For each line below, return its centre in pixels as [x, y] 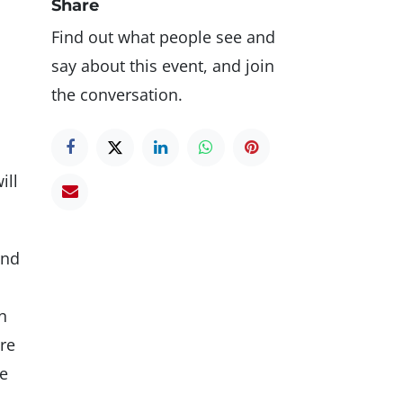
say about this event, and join [163, 66]
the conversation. [117, 95]
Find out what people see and [163, 37]
